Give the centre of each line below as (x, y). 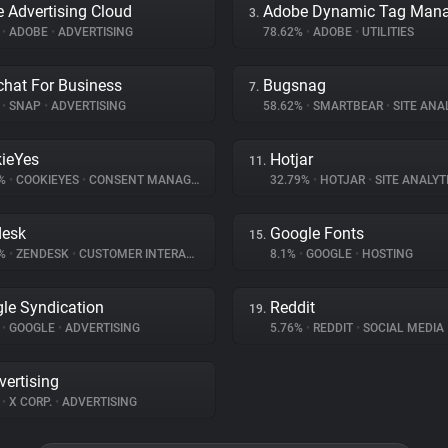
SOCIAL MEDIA (402, 328)
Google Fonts (317, 233)
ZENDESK (42, 254)
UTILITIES (386, 32)
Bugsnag (294, 85)
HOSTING (386, 254)
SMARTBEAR (348, 106)
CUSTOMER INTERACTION (131, 254)
